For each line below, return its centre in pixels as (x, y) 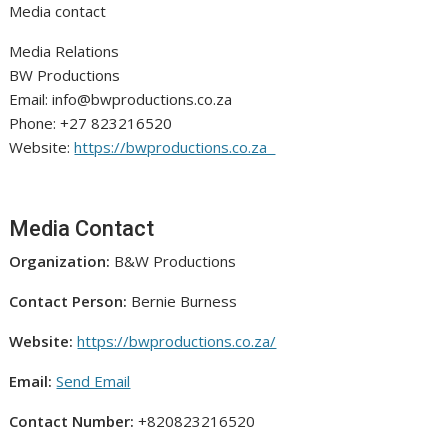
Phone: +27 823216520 (91, 123)
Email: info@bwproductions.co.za (125, 99)
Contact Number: (72, 421)
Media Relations (68, 51)
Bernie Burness (182, 301)
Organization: (60, 261)
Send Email (93, 381)
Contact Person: (68, 301)
